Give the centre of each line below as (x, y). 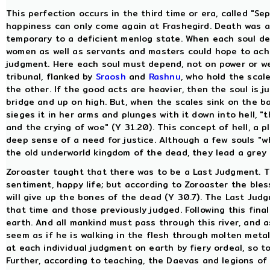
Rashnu (165, 77)
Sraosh (111, 77)
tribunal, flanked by (51, 77)
